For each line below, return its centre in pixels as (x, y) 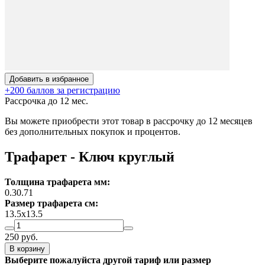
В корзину (27, 248)
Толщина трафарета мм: (57, 182)
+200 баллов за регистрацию (62, 90)
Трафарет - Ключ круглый (90, 156)
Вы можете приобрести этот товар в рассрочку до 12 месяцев (129, 121)
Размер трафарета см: (51, 203)
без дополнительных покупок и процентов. (93, 132)
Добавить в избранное (49, 79)
